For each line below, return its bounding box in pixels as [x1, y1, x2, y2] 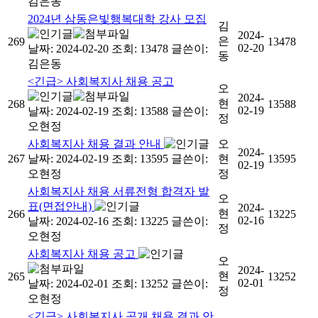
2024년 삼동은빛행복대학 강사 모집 [28, 12, 207, 25]
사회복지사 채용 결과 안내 [28, 137, 164, 150]
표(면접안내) [28, 199, 94, 212]
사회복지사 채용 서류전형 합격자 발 [28, 185, 209, 197]
